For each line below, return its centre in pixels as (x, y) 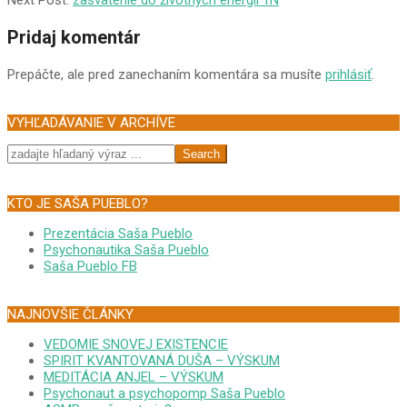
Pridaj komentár (74, 38)
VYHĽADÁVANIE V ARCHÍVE (91, 123)
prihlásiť (348, 75)
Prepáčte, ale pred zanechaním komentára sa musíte (166, 75)
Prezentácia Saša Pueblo (118, 234)
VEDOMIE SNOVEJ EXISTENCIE (136, 345)
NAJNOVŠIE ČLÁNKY (70, 315)
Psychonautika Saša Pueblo (126, 250)
